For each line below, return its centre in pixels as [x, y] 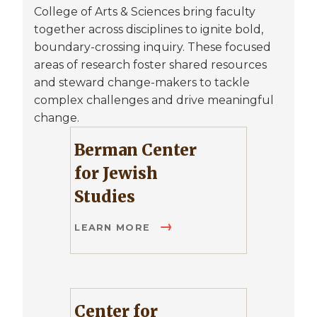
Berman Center [136, 150]
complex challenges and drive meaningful [154, 100]
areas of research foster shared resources [150, 65]
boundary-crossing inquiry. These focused [152, 47]
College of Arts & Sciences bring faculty [145, 12]
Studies [105, 197]
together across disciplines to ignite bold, [149, 30]
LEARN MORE [114, 228]
